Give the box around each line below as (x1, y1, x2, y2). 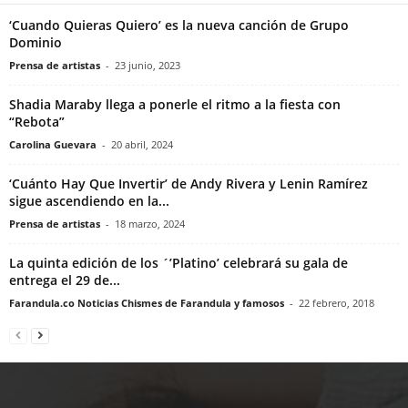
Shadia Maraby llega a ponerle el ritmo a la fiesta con (9, 95, 341, 113)
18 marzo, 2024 (115, 216, 185, 230)
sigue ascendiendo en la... (9, 191, 169, 209)
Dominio (9, 33, 62, 51)
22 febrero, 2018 (299, 295, 374, 310)
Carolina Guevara (9, 137, 97, 151)
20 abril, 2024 (111, 137, 173, 151)
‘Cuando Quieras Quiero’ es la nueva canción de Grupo (9, 15, 349, 34)
